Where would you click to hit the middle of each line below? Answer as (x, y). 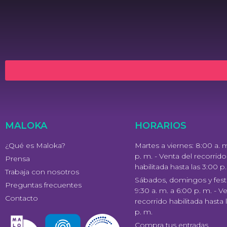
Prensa (17, 158)
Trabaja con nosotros (42, 172)
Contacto (22, 198)
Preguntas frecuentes (43, 185)
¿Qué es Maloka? (35, 145)
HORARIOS (161, 125)
